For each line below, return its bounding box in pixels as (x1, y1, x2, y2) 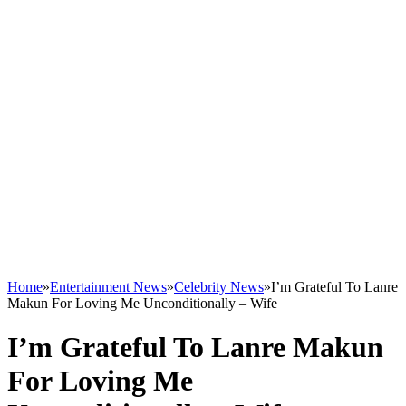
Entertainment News (50, 279, 167, 295)
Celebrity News (174, 279, 264, 295)
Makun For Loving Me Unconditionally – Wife (7, 295, 277, 311)
